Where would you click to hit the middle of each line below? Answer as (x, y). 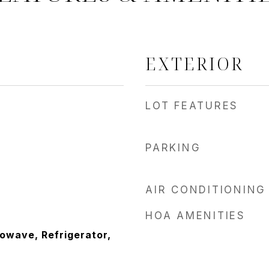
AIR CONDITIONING (206, 190)
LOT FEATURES (192, 106)
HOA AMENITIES (195, 216)
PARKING (173, 148)
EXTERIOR (195, 63)
